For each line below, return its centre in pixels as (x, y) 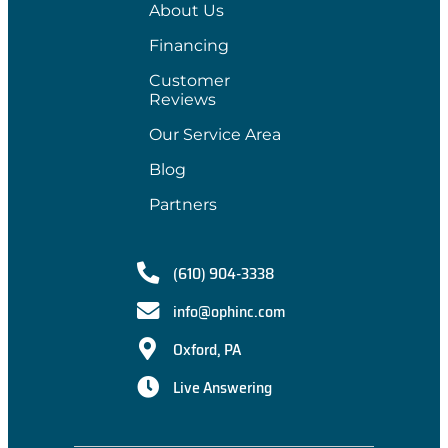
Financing (189, 46)
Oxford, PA (206, 349)
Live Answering (222, 387)
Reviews (182, 100)
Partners (183, 205)
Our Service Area (215, 135)
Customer (189, 81)
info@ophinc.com (229, 311)
